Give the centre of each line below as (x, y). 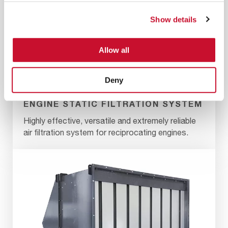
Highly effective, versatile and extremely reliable (110, 121)
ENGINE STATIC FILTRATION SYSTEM (113, 104)
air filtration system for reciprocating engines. (106, 133)
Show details (174, 19)
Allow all (114, 50)
